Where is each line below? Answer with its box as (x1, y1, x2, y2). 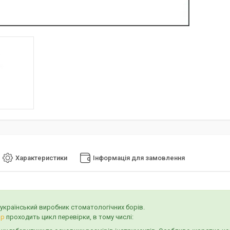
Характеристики (15, 154, 67, 162)
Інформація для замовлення (93, 154, 185, 162)
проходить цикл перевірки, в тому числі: (5, 213, 133, 221)
